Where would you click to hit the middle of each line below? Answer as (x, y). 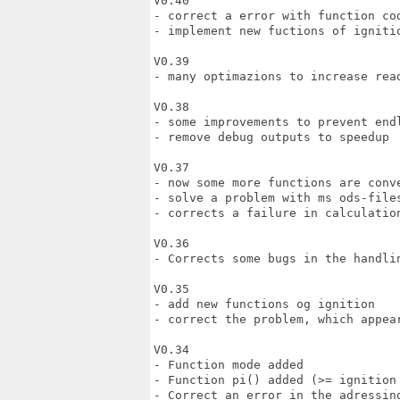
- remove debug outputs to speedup (271, 137)
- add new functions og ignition (268, 304)
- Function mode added (229, 365)
